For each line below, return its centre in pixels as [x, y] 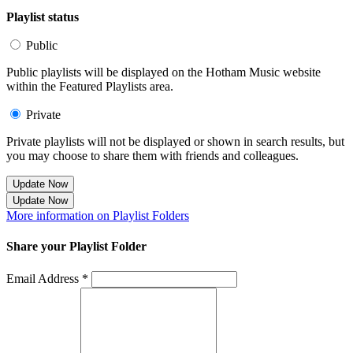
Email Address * [47, 278]
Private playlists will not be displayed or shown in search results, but [175, 142]
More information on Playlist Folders [98, 216]
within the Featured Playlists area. [90, 87]
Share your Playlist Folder [76, 247]
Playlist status [43, 17]
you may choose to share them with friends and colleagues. [152, 156]
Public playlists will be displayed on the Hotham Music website [163, 72]
